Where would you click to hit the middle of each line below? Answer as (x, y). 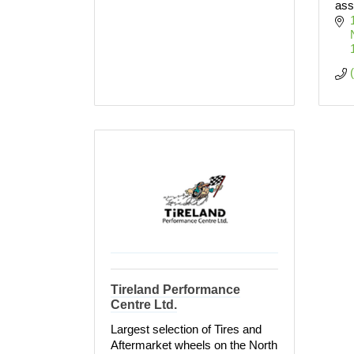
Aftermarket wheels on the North (194, 345)
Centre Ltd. (144, 305)
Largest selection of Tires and (186, 329)
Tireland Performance (175, 290)
